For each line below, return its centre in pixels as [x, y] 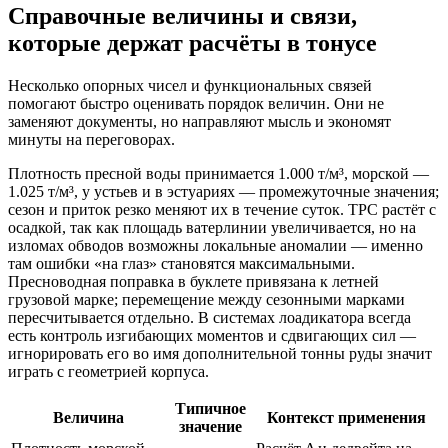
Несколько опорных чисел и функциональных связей [190, 85]
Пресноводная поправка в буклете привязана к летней [193, 281]
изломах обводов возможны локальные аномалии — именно [215, 245]
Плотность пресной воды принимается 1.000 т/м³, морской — [218, 173]
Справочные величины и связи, [182, 15]
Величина [88, 417]
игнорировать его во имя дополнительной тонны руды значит [220, 353]
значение [210, 426]
